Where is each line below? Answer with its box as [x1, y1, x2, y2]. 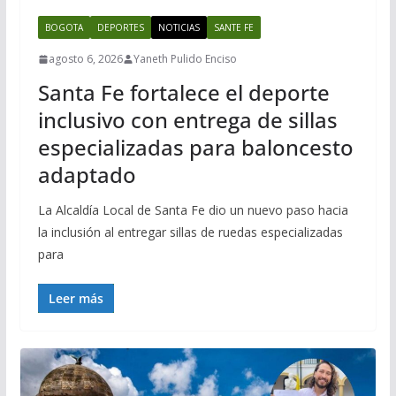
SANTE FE [213, 21, 254, 34]
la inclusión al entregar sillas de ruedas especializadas [37, 224, 343, 241]
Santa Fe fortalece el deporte [37, 78, 330, 108]
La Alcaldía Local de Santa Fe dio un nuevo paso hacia [37, 202, 348, 219]
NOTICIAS [157, 21, 200, 34]
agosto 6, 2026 [48, 51, 123, 67]
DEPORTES [96, 21, 144, 34]
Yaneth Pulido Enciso [133, 51, 237, 67]
